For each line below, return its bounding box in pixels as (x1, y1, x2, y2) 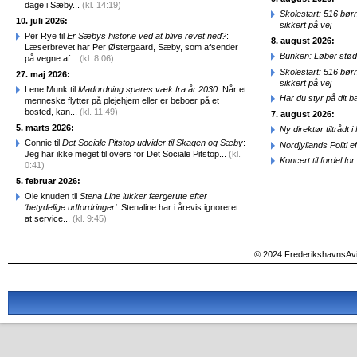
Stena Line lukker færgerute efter (80, 191, 207, 201)
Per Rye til (25, 31, 67, 41)
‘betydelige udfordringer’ (25, 202, 116, 212)
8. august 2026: (271, 35, 335, 45)
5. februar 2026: (16, 175, 80, 186)
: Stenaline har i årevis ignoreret (116, 202, 238, 212)
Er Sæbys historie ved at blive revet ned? (67, 31, 226, 41)
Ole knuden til (25, 191, 80, 201)
